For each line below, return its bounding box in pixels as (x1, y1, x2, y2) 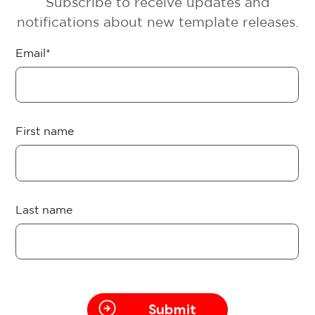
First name (15, 124, 75, 138)
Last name (15, 203, 73, 217)
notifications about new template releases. (16, 13, 299, 30)
